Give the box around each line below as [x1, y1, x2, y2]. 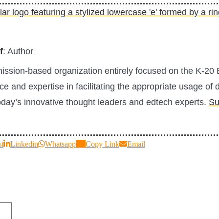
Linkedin [10, 139, 38, 148]
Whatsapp [45, 139, 76, 148]
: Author [3, 46, 33, 56]
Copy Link [86, 139, 119, 148]
